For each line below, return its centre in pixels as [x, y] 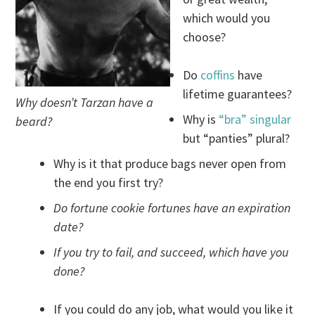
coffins [219, 75]
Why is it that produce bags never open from [170, 164]
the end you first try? [109, 183]
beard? [34, 122]
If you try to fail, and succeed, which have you [172, 252]
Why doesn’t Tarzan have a [85, 103]
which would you [227, 18]
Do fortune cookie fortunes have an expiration [172, 208]
